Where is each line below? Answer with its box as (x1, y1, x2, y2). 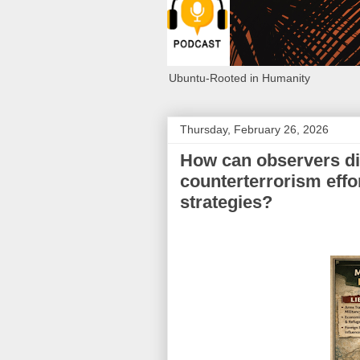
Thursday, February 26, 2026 (180, 123, 329, 136)
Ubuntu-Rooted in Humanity (169, 72, 310, 84)
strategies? (180, 192, 272, 212)
